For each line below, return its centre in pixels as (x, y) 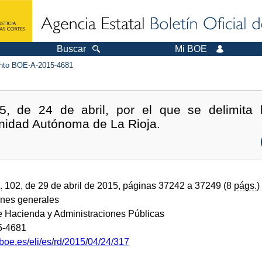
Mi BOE (191, 49)
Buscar (71, 49)
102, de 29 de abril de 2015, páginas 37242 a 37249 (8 (118, 186)
